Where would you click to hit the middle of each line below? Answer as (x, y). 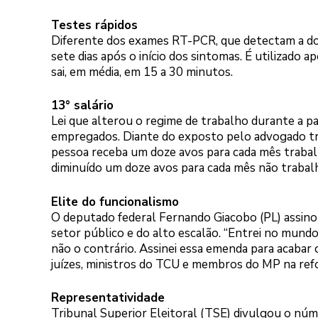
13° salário (82, 105)
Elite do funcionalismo (115, 202)
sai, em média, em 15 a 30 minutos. (142, 72)
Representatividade (108, 298)
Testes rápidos (94, 25)
